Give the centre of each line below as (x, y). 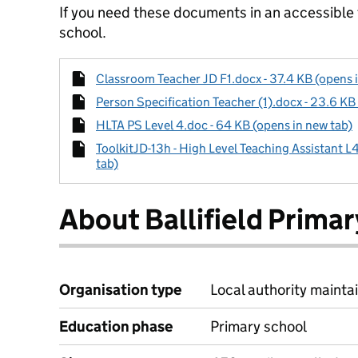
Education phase (116, 326)
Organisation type (120, 290)
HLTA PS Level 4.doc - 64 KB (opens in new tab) (224, 125)
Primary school (259, 326)
